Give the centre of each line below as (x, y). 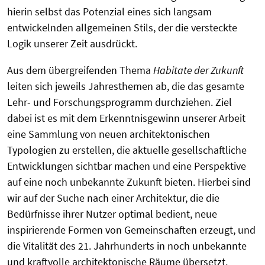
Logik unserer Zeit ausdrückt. (72, 44)
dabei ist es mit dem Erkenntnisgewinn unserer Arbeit (126, 118)
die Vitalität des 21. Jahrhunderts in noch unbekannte (127, 246)
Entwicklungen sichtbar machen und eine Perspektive (127, 166)
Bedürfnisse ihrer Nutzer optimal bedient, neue (112, 214)
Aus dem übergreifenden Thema (80, 70)
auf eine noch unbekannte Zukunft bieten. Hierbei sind (129, 182)
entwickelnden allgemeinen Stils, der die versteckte (122, 28)
